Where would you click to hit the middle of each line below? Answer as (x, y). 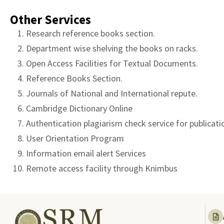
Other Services (50, 19)
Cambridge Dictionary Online (79, 108)
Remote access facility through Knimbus (102, 168)
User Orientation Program (75, 138)
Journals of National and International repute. (112, 93)
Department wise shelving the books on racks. (112, 48)
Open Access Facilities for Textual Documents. (112, 63)
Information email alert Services (86, 153)
